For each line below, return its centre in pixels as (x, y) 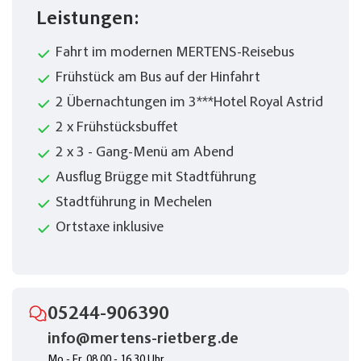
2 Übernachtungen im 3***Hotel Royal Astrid (189, 104)
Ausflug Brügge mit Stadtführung (156, 178)
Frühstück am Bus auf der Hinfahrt (158, 79)
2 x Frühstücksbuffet (117, 129)
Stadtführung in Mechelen (134, 203)
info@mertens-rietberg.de (143, 340)
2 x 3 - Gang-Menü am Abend (145, 154)
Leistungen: (88, 21)
